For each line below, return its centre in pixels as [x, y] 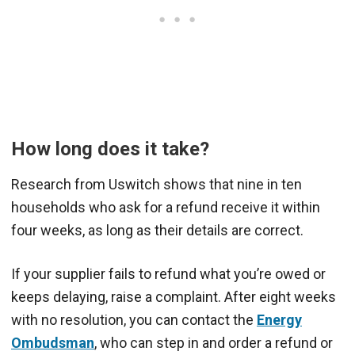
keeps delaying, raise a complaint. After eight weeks [174, 297]
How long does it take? [110, 149]
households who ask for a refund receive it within [166, 208]
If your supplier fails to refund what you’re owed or [168, 274]
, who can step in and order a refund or [214, 343]
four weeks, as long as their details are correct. [157, 231]
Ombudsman [53, 343]
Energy [279, 320]
